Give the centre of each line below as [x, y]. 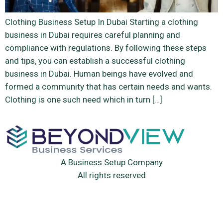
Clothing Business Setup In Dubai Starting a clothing [102, 22]
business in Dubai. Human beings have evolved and [99, 73]
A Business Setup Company [111, 163]
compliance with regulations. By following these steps [106, 48]
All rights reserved [111, 175]
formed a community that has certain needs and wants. [109, 86]
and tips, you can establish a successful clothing [95, 60]
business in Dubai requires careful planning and [93, 35]
